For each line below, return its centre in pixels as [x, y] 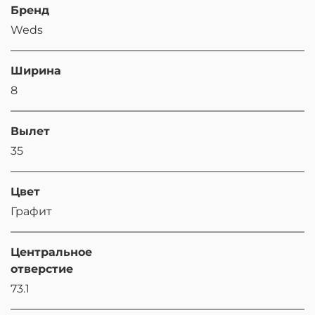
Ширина [36, 71]
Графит [31, 211]
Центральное [51, 252]
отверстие [42, 269]
